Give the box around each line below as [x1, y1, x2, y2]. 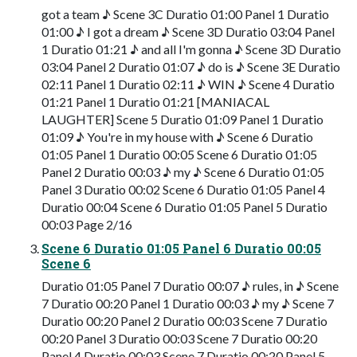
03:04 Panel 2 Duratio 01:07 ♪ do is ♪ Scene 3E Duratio [41, 59, 340, 75]
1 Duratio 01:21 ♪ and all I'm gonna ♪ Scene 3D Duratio [41, 41, 341, 57]
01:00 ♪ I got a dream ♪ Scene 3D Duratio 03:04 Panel [41, 24, 335, 40]
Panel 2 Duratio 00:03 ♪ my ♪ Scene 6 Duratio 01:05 [41, 164, 324, 180]
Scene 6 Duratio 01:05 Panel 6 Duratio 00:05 [41, 240, 321, 257]
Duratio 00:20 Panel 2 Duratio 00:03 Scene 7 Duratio [41, 313, 328, 329]
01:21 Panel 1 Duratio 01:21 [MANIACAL [41, 94, 269, 110]
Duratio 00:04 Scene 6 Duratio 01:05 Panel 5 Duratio [41, 199, 328, 215]
